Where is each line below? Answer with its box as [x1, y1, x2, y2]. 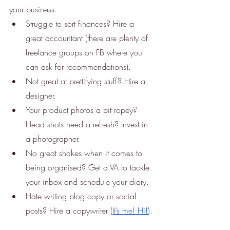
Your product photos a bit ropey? [26, 104, 140, 116]
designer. [26, 89, 59, 101]
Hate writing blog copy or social [26, 190, 139, 202]
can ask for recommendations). [26, 61, 133, 72]
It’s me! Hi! [112, 204, 148, 216]
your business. [9, 3, 57, 15]
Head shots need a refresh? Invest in [26, 118, 150, 130]
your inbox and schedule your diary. [26, 176, 151, 187]
